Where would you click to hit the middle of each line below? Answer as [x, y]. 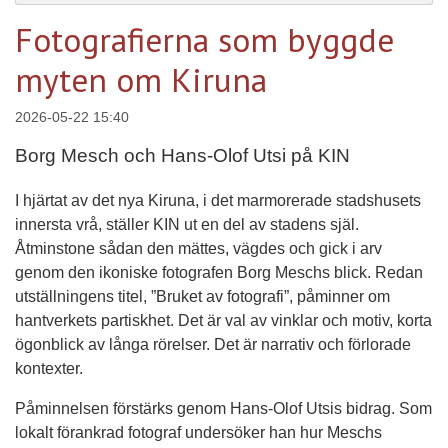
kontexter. [49, 369]
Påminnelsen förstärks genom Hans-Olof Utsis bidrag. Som [223, 409]
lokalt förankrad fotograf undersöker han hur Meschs [198, 433]
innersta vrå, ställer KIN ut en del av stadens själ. [187, 225]
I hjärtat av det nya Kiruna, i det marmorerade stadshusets [218, 201]
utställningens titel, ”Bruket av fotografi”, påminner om [202, 297]
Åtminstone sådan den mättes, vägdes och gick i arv [198, 249]
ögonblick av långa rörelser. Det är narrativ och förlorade [213, 345]
